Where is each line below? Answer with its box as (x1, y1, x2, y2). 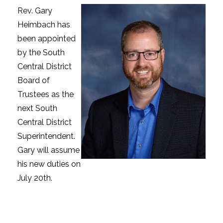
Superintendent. (17, 131, 75, 141)
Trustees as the (17, 89, 74, 99)
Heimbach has (17, 19, 70, 29)
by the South (17, 47, 65, 57)
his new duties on (17, 159, 81, 169)
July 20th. (17, 173, 52, 183)
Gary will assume (17, 145, 80, 155)
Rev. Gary (17, 5, 52, 15)
